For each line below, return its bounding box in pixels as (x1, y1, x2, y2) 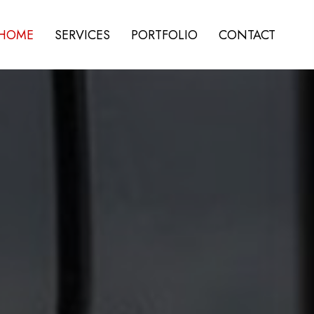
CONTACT (219, 25, 276, 44)
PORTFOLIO (131, 25, 198, 44)
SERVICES (55, 25, 111, 44)
